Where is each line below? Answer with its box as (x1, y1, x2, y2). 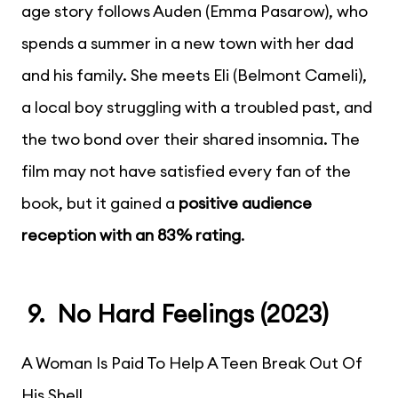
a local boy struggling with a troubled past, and (21, 96, 372, 117)
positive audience (179, 192, 312, 213)
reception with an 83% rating (21, 224, 241, 245)
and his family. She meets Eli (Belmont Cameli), (21, 64, 367, 85)
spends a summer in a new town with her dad (21, 32, 354, 53)
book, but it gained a (21, 192, 179, 213)
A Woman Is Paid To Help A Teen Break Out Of (21, 353, 362, 374)
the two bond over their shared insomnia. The (21, 128, 360, 149)
